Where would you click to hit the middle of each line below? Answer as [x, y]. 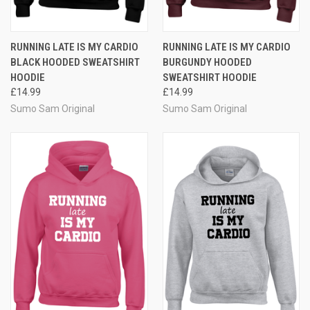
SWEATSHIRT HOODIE [209, 77]
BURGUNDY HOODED [207, 62]
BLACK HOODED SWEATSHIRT [75, 62]
